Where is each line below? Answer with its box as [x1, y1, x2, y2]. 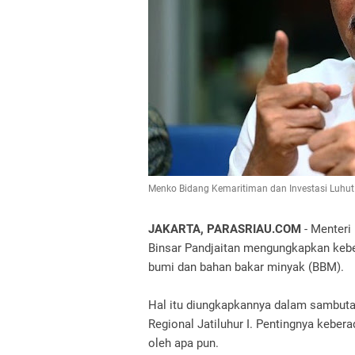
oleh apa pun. [148, 336, 219, 350]
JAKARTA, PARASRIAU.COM [148, 222, 304, 236]
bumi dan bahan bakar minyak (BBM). [148, 260, 344, 274]
